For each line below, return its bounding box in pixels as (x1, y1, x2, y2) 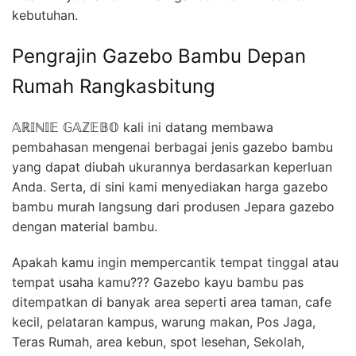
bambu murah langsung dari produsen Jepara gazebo (12, 199, 335, 215)
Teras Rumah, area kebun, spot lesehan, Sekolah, (12, 334, 304, 350)
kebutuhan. (12, 7, 78, 24)
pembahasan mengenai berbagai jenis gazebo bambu (12, 139, 333, 156)
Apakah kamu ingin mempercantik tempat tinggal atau (12, 254, 339, 271)
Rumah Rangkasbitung (12, 75, 215, 99)
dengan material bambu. (12, 219, 157, 235)
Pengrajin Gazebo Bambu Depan (12, 44, 306, 68)
